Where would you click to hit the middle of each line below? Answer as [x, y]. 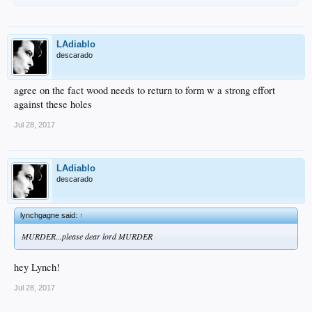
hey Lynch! [37, 267]
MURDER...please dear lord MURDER [87, 236]
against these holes [53, 104]
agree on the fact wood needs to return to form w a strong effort [145, 91]
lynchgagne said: [50, 216]
